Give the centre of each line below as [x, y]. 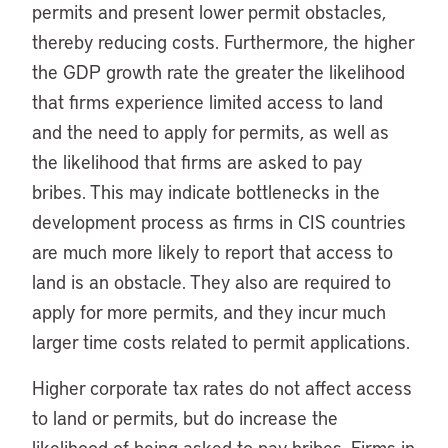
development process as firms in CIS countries [219, 221]
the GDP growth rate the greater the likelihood [218, 71]
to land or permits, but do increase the [185, 417]
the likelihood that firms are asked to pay [197, 161]
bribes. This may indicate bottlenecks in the [206, 191]
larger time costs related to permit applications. [221, 341]
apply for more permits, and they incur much [209, 311]
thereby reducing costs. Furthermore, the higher [223, 41]
